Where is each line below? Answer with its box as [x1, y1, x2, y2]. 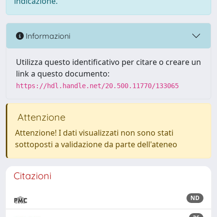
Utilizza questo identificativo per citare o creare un [16, 57, 201, 67]
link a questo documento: [16, 68, 109, 79]
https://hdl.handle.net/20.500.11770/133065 [16, 82, 179, 90]
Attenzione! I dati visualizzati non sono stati [15, 127, 173, 138]
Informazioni [24, 31, 70, 41]
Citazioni [14, 170, 51, 182]
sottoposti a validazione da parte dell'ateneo [15, 139, 177, 150]
